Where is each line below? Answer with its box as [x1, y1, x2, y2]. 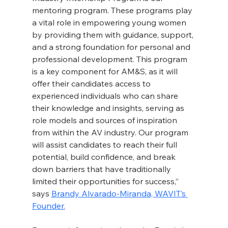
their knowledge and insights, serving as [32, 103, 186, 113]
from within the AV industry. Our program [32, 127, 190, 138]
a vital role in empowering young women [32, 17, 188, 28]
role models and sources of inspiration [32, 115, 179, 126]
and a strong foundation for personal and [32, 42, 192, 52]
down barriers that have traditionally [32, 164, 173, 175]
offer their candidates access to [32, 78, 153, 89]
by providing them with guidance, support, [32, 30, 195, 40]
